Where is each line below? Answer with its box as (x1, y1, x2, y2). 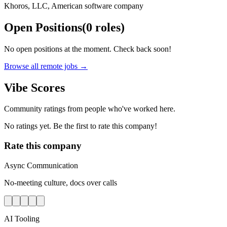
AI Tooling (4, 214, 40, 223)
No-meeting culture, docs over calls (4, 178, 117, 187)
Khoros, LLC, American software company (4, 1, 143, 10)
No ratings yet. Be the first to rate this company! (4, 122, 157, 131)
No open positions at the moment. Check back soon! (4, 44, 171, 53)
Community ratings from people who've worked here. (4, 104, 175, 113)
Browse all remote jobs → (4, 61, 88, 70)
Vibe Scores (4, 81, 65, 94)
